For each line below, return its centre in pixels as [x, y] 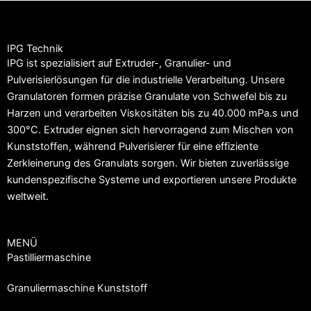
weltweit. [28, 197]
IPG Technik [35, 49]
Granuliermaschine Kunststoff [77, 288]
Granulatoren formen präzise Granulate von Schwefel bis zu [147, 97]
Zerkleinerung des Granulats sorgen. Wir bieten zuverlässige [148, 163]
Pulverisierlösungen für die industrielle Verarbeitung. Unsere [146, 80]
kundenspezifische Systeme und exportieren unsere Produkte [152, 180]
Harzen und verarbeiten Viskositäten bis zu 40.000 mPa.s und [153, 114]
